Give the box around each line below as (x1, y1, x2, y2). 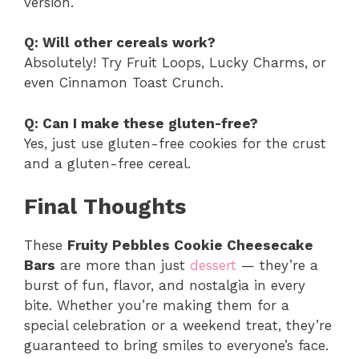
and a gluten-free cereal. (24, 155, 191, 171)
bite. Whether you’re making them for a (24, 297, 289, 314)
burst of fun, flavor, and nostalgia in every (24, 277, 305, 294)
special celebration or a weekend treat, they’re (24, 317, 332, 334)
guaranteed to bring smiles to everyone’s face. (24, 337, 329, 354)
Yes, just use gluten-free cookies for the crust (24, 135, 326, 151)
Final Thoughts (24, 194, 186, 220)
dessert (190, 257, 236, 274)
